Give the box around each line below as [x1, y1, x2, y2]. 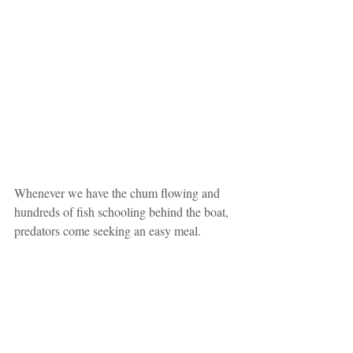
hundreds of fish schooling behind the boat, [14, 203, 232, 221]
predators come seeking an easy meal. [14, 222, 207, 240]
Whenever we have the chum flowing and [14, 184, 223, 202]
